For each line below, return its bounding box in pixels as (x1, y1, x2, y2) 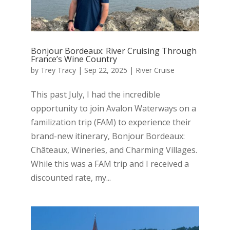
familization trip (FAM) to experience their (30, 117, 191, 128)
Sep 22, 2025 (84, 65, 127, 75)
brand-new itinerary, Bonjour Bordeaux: (30, 130, 185, 142)
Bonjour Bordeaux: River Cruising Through (30, 45, 197, 57)
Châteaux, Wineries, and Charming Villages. (30, 144, 197, 156)
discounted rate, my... (30, 172, 111, 184)
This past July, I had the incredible (30, 89, 160, 101)
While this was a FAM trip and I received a (30, 158, 189, 170)
